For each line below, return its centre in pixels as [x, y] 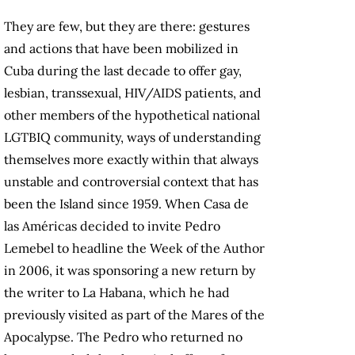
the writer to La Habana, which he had [117, 293]
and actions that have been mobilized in [121, 49]
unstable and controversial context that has [131, 182]
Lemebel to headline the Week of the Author [134, 248]
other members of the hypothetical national [132, 115]
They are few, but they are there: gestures [127, 27]
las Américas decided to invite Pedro [112, 226]
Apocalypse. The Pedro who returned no [123, 337]
